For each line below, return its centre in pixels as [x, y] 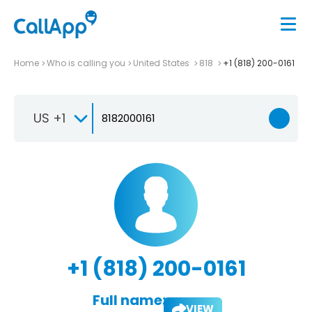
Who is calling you [86, 63]
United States [162, 63]
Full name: [129, 300]
